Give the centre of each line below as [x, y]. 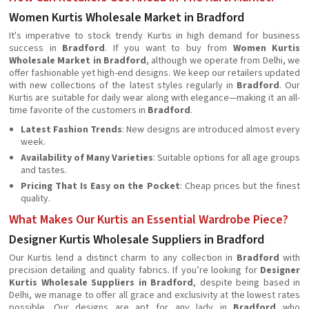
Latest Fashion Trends [72, 130]
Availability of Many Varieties [87, 158]
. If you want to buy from [169, 49]
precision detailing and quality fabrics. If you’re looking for [134, 271]
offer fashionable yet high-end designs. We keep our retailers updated [154, 73]
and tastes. [44, 171]
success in [36, 49]
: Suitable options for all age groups [227, 158]
